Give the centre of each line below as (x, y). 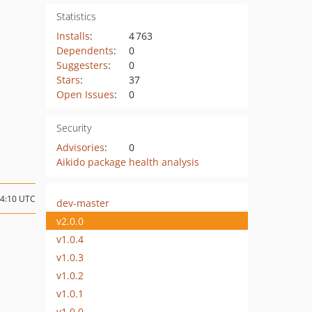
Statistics (76, 16)
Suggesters (82, 65)
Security (73, 128)
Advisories (80, 147)
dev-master (83, 203)
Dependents (85, 50)
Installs (73, 36)
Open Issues (85, 94)
